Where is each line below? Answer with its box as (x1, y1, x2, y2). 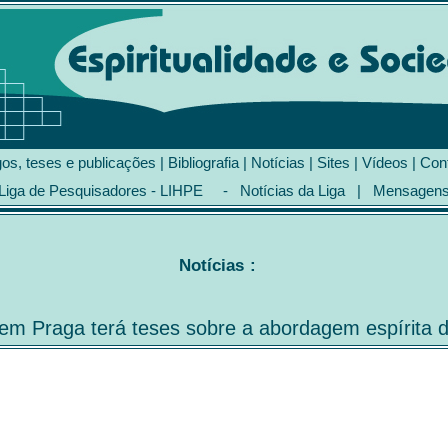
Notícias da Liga (240, 182, 345, 199)
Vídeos (362, 154, 408, 171)
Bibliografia (168, 154, 239, 171)
